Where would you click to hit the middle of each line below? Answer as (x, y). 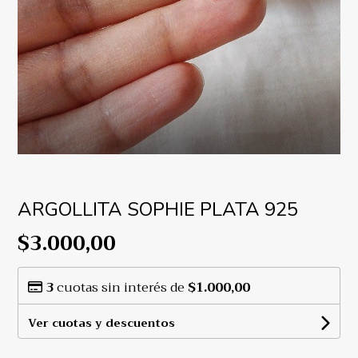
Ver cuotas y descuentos (102, 323)
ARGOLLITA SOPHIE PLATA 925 (158, 210)
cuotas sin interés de (121, 288)
